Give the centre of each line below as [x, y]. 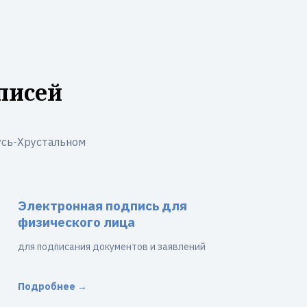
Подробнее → [52, 286]
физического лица [76, 222]
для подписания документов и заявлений [112, 247]
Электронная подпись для [102, 206]
